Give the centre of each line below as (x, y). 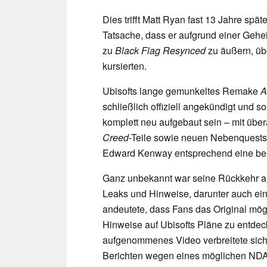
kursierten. (125, 66)
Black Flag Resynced (160, 50)
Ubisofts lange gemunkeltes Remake (181, 91)
